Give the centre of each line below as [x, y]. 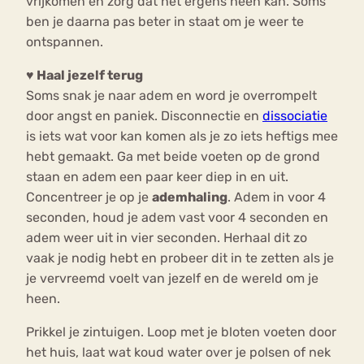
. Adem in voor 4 [277, 197]
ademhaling [190, 197]
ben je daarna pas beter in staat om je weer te [165, 22]
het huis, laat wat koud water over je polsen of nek [178, 353]
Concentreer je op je [89, 197]
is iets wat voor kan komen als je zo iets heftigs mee [182, 136]
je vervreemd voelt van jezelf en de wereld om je [172, 279]
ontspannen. [66, 42]
